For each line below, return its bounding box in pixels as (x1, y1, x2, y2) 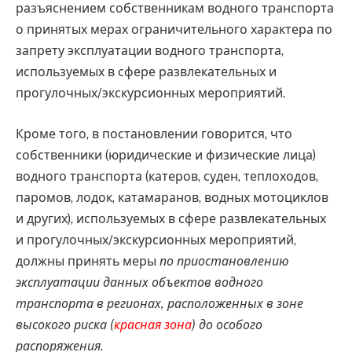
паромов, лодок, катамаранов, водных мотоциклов (16, 189, 328, 205)
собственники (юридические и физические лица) (16, 147, 316, 163)
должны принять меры (16, 253, 159, 269)
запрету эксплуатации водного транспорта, (16, 43, 284, 59)
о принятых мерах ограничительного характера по (16, 22, 332, 38)
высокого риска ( (16, 317, 114, 332)
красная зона (114, 317, 192, 332)
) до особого (192, 317, 262, 332)
